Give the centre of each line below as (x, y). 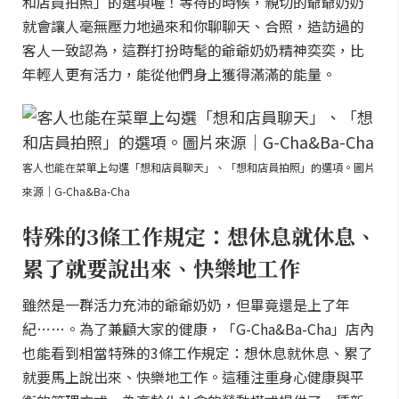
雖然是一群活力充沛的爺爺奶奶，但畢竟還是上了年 (186, 305)
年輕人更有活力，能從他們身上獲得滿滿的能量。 (179, 74)
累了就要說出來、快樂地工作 (161, 268)
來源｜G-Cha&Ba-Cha (76, 191)
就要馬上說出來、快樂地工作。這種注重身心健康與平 (193, 377)
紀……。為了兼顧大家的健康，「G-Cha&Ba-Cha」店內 (198, 329)
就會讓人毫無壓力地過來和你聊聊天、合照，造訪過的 (193, 26)
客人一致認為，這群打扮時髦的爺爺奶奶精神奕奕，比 (193, 50)
